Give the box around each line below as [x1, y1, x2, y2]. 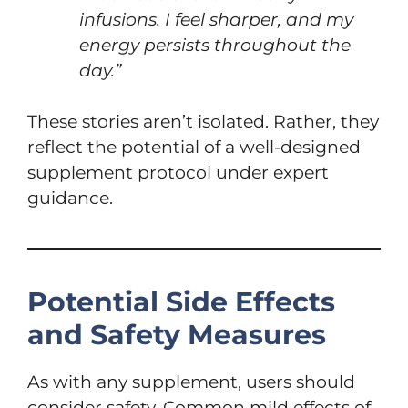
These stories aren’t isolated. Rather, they [27, 111, 379, 133]
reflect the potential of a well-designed [27, 137, 361, 158]
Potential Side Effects [27, 285, 335, 320]
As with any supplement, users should [27, 372, 355, 393]
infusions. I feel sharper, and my [79, 8, 353, 30]
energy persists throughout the [79, 34, 351, 56]
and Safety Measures [27, 318, 326, 352]
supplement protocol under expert [27, 162, 329, 184]
